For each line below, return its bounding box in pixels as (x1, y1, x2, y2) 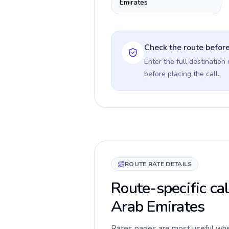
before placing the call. (144, 69, 219, 79)
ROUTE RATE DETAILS (125, 160, 192, 168)
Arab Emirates (111, 196, 205, 217)
